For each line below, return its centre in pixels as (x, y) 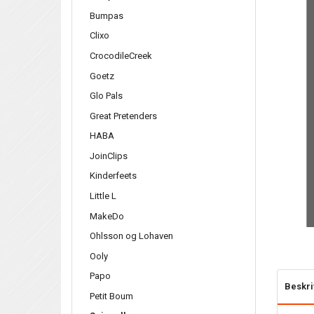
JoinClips (109, 156)
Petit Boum (111, 296)
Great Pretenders (123, 116)
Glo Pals (106, 95)
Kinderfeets (113, 175)
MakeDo (107, 216)
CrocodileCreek (121, 55)
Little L (103, 196)
